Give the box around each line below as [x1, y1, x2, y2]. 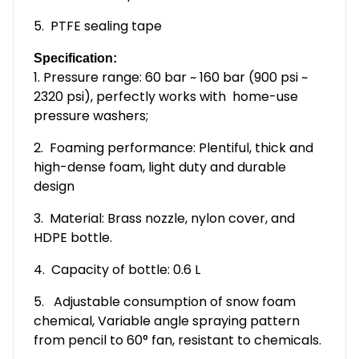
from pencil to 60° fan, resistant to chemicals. [34, 331, 321, 350]
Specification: [34, 51, 117, 66]
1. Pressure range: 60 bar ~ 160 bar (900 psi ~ [34, 68, 308, 87]
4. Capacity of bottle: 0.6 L [34, 260, 200, 280]
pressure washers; [34, 107, 148, 126]
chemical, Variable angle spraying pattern [34, 312, 300, 331]
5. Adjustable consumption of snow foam [34, 292, 296, 312]
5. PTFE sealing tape [34, 17, 162, 36]
